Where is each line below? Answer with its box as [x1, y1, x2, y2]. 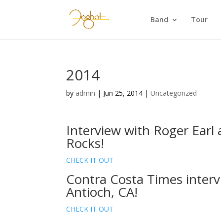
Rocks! [66, 134, 105, 152]
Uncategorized [150, 88, 197, 98]
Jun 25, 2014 [103, 88, 143, 98]
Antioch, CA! [66, 183, 138, 201]
